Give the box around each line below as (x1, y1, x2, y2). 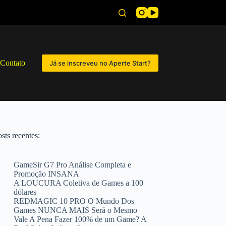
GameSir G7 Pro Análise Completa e (14, 160, 132, 169)
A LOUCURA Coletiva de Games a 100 (14, 179, 144, 187)
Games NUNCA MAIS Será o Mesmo (14, 206, 138, 214)
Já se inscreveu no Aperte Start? (49, 59, 151, 67)
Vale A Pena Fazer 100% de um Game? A (14, 215, 147, 223)
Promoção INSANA (14, 169, 80, 178)
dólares (14, 188, 37, 196)
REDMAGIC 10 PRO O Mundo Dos (14, 197, 135, 205)
